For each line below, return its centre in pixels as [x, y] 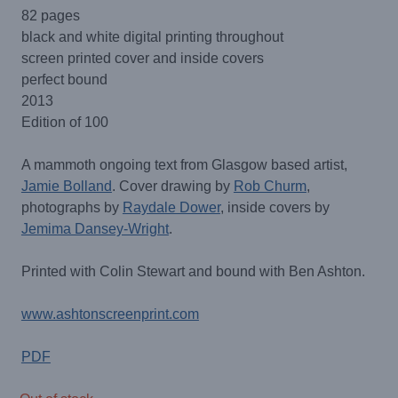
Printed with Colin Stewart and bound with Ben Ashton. [193, 272]
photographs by [72, 208]
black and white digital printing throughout [152, 37]
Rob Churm [270, 187]
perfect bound [64, 80]
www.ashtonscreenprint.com [110, 314]
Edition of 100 [64, 123]
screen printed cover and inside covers [142, 59]
